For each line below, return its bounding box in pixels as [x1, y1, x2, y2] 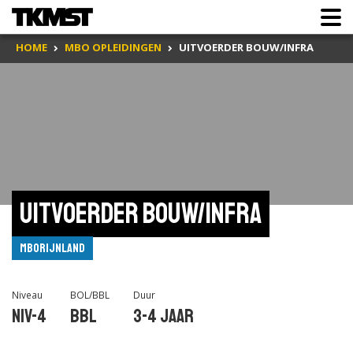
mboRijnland [20, 240, 85, 256]
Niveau [12, 288, 43, 301]
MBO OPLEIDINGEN [65, 40, 162, 55]
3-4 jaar [133, 304, 194, 328]
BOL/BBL [70, 288, 110, 301]
